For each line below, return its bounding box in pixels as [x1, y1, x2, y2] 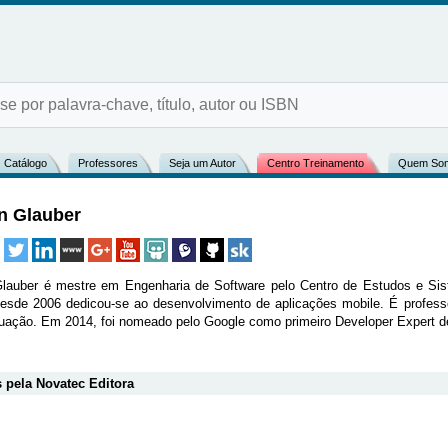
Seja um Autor [168, 157, 236, 169]
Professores [77, 157, 138, 169]
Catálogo [3, 157, 47, 169]
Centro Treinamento [266, 157, 364, 169]
